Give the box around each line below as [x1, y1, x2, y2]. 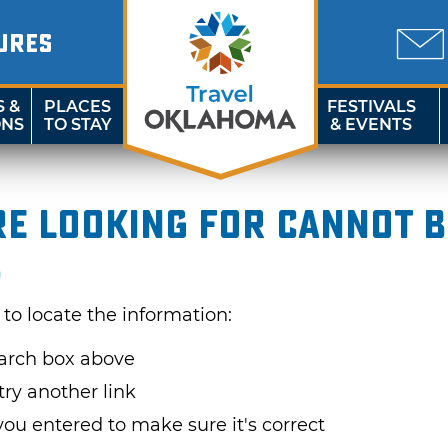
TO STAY [43, 115, 112, 134]
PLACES [44, 97, 112, 116]
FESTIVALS [326, 97, 416, 116]
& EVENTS [330, 115, 413, 134]
